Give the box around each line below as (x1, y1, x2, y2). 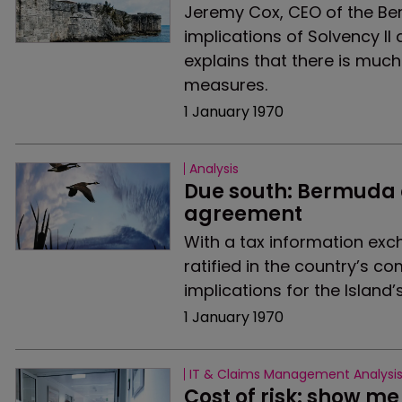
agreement (183, 200, 302, 228)
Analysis (188, 160, 239, 178)
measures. (183, 74, 267, 96)
